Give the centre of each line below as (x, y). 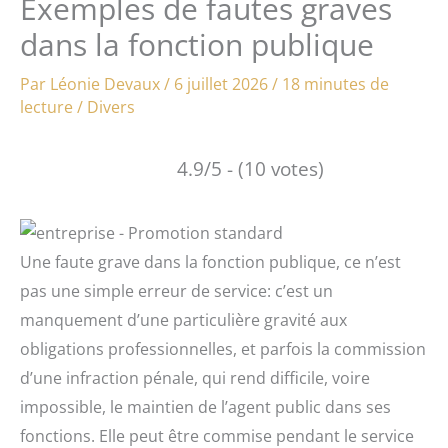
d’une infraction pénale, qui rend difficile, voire (195, 378)
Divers (111, 106)
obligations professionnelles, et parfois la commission (223, 349)
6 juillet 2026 (223, 83)
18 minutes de (335, 83)
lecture (46, 106)
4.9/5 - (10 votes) (250, 168)
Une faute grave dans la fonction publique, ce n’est (210, 262)
